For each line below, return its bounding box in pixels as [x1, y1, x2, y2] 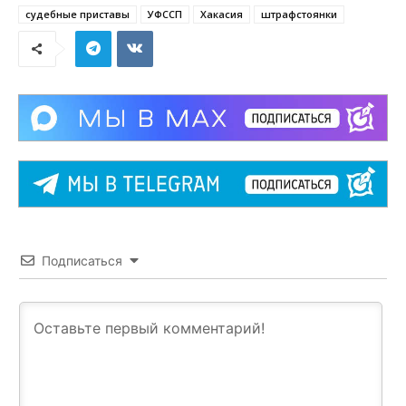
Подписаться [42, 252, 122, 268]
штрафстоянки [261, 6, 337, 21]
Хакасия [200, 6, 243, 21]
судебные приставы [25, 6, 130, 21]
